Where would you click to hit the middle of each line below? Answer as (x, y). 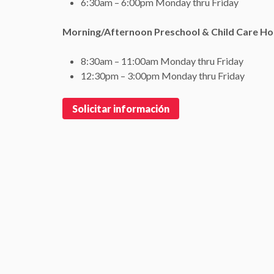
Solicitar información (121, 108)
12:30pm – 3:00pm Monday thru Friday (163, 76)
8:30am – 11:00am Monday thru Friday (162, 61)
